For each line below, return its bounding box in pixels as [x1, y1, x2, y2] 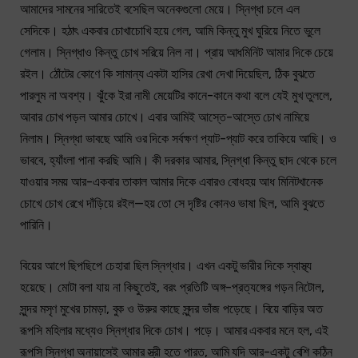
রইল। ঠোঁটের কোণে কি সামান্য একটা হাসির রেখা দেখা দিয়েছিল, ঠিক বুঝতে [20, 66, 316, 82]
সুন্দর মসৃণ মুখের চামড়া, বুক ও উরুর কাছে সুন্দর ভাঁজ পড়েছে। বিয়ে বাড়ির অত [20, 301, 323, 317]
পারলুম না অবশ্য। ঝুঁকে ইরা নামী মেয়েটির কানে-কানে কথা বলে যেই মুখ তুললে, [20, 87, 333, 103]
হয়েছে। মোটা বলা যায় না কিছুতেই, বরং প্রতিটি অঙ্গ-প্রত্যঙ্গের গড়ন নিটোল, [20, 280, 325, 296]
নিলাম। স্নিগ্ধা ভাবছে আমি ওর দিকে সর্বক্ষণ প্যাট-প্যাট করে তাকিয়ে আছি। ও [20, 130, 337, 146]
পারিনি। [20, 217, 53, 233]
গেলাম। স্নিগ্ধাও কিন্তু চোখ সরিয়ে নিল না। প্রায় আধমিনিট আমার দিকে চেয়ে [20, 44, 334, 60]
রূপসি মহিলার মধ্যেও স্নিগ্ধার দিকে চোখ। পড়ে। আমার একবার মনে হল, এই [20, 323, 329, 339]
